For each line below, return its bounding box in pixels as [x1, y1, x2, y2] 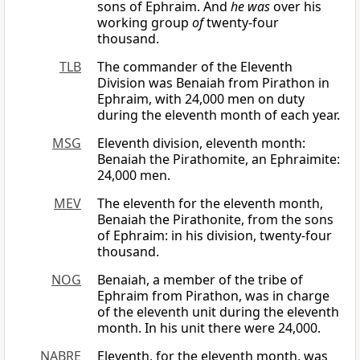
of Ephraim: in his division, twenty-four [97, 227, 332, 245]
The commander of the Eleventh [97, 58, 292, 76]
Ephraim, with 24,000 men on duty [97, 90, 305, 108]
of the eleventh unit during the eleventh [97, 303, 339, 321]
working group [97, 14, 192, 32]
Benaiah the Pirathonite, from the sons [97, 211, 333, 229]
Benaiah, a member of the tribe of [97, 271, 303, 289]
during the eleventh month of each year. [97, 106, 340, 125]
